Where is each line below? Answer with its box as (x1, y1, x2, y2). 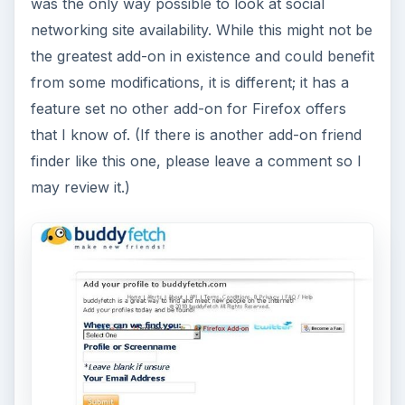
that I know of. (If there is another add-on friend (30, 125, 362, 144)
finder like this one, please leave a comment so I (30, 151, 362, 170)
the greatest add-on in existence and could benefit (30, 46, 374, 65)
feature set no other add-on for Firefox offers (30, 99, 346, 118)
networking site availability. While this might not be (30, 20, 372, 39)
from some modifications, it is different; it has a (30, 72, 349, 91)
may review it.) (30, 177, 130, 196)
